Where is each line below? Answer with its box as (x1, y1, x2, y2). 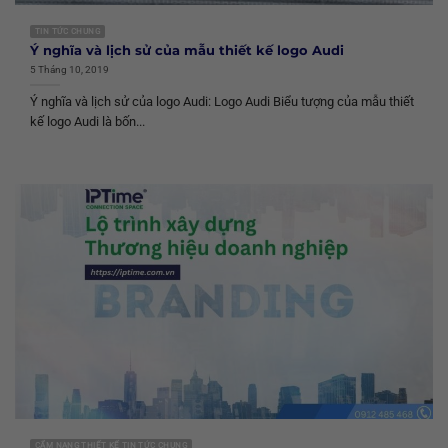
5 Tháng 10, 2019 (30, 62, 109, 76)
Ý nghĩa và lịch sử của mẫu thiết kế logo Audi (30, 43, 344, 58)
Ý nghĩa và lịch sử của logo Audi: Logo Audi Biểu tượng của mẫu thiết (30, 94, 414, 110)
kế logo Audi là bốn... (30, 114, 145, 130)
